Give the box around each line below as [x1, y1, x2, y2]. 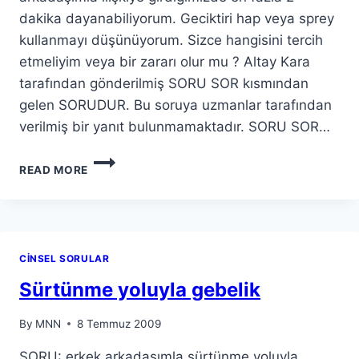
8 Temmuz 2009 [77, 317, 162, 330]
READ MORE [19, 163, 89, 177]
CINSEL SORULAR [19, 252, 110, 265]
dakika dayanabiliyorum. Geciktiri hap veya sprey [19, 10, 334, 27]
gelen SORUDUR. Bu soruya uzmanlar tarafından [19, 97, 332, 114]
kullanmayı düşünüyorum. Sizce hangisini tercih [19, 32, 323, 49]
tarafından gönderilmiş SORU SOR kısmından [19, 75, 309, 92]
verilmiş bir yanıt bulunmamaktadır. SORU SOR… [19, 119, 330, 135]
